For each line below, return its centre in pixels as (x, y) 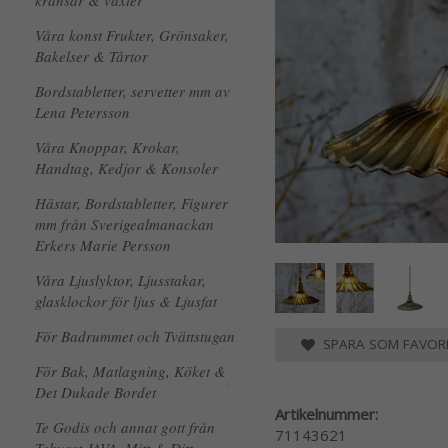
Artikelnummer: (326, 413)
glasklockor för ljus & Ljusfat (126, 301)
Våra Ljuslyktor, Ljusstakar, (120, 280)
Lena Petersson (82, 112)
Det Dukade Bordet (95, 392)
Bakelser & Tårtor (91, 56)
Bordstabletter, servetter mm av (132, 91)
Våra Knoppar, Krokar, (107, 147)
